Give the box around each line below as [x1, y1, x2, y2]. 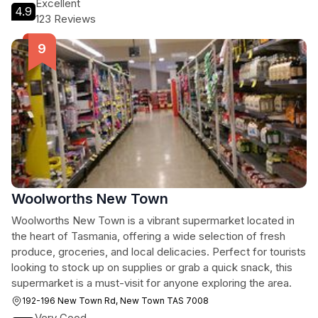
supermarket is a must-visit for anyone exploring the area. [11, 276, 292, 290]
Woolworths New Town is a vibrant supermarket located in [11, 214, 295, 227]
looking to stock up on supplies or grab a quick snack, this [11, 261, 292, 274]
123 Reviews [35, 12, 96, 26]
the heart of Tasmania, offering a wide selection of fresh [11, 229, 285, 243]
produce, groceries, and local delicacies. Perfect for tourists [11, 245, 306, 258]
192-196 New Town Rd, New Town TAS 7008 [22, 295, 209, 306]
